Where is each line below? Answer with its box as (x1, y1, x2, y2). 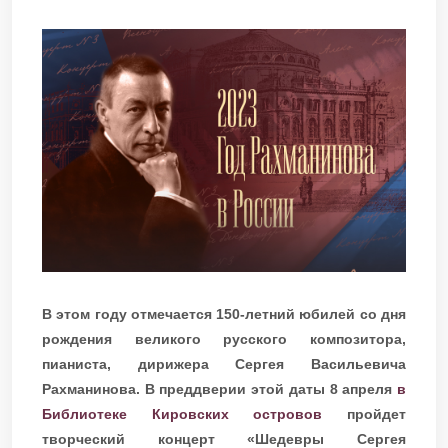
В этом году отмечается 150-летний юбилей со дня (42, 305, 406, 322)
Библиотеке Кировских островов (42, 405, 323, 422)
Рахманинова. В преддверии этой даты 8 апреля (42, 380, 397, 397)
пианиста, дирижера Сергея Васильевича (42, 355, 406, 372)
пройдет (322, 405, 407, 422)
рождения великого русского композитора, (42, 330, 406, 347)
